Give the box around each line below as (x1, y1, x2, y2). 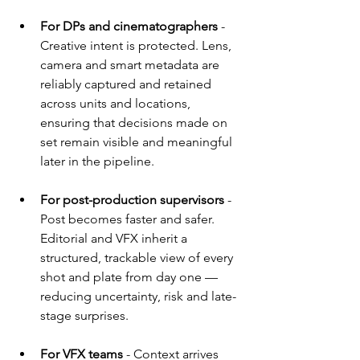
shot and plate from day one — (40, 268, 221, 284)
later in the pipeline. (40, 153, 154, 169)
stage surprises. (40, 307, 129, 323)
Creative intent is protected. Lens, (40, 37, 235, 53)
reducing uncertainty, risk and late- (40, 288, 236, 304)
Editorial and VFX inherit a (40, 230, 190, 246)
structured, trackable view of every (40, 249, 236, 265)
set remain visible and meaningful (40, 133, 235, 149)
